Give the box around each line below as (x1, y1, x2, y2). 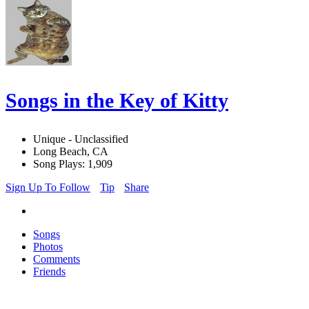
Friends (33, 266, 66, 278)
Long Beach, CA (33, 146, 108, 158)
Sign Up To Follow (6, 181, 90, 194)
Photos (33, 241, 63, 253)
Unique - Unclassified (33, 133, 128, 146)
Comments (33, 253, 80, 266)
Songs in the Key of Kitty (6, 89, 228, 112)
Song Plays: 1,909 (33, 158, 112, 170)
